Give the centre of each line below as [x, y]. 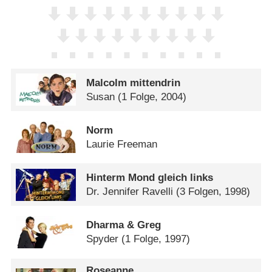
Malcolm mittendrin [134, 83]
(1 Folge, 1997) [156, 239]
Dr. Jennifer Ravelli [130, 192]
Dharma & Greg [124, 225]
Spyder [103, 239]
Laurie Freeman [122, 144]
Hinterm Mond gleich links [150, 178]
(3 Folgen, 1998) [213, 192]
